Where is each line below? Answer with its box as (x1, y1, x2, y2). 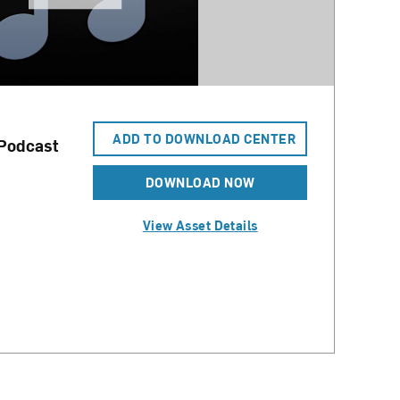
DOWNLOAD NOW (145, 174, 255, 191)
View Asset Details (142, 217, 258, 234)
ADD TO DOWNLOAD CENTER (112, 130, 296, 147)
